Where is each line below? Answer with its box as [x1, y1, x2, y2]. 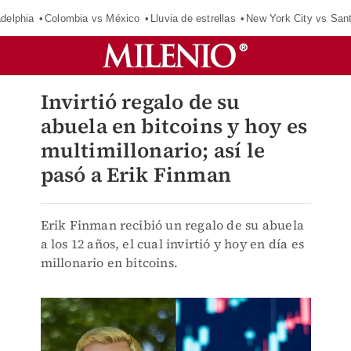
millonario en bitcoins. [40, 254, 179, 271]
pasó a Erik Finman [40, 161, 232, 189]
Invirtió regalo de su [40, 88, 241, 116]
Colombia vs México [44, 12, 140, 24]
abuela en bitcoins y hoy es [40, 112, 307, 140]
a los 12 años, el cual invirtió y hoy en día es [40, 235, 304, 252]
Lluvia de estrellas [150, 12, 236, 24]
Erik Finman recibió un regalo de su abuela [40, 216, 304, 233]
